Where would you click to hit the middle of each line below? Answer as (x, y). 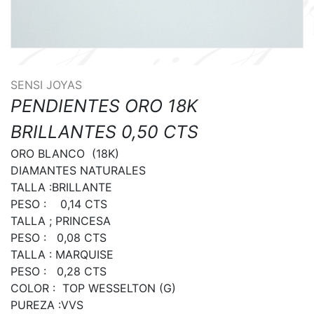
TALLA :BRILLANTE (61, 187)
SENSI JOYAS (46, 85)
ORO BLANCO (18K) (65, 154)
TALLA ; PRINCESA (61, 221)
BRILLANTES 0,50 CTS (104, 132)
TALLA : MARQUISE (62, 255)
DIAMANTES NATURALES (78, 171)
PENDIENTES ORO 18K (104, 106)
